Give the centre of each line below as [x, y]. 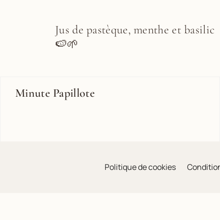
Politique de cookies [140, 167]
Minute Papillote [55, 93]
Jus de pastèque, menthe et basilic [135, 30]
